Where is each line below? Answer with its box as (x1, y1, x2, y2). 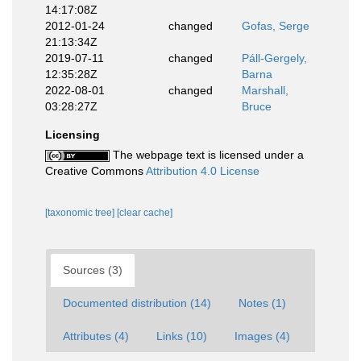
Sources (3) (63, 263, 122, 276)
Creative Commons (45, 164, 146, 177)
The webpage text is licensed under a (110, 148, 304, 161)
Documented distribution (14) (63, 297, 211, 309)
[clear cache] (117, 207, 172, 218)
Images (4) (234, 330, 290, 342)
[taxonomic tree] (45, 207, 117, 218)
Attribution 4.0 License (146, 164, 259, 177)
